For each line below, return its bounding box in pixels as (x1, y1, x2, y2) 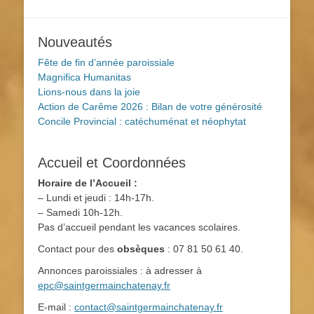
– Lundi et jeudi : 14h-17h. (38, 191, 154, 203)
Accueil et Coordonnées (38, 154, 186, 170)
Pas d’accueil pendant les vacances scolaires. (38, 221, 240, 233)
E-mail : (38, 301, 74, 313)
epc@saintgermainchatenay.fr (38, 279, 170, 291)
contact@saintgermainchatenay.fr (74, 301, 223, 313)
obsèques (117, 243, 165, 254)
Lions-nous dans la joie (38, 86, 140, 97)
